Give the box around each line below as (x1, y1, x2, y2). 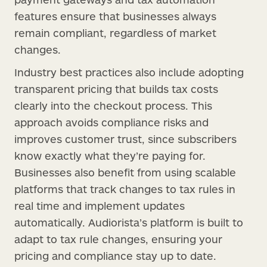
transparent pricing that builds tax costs (14, 82, 218, 95)
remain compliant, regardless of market (14, 26, 216, 39)
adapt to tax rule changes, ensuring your (14, 232, 222, 246)
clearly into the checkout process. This (14, 98, 212, 112)
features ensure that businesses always (14, 9, 216, 23)
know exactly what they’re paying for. (14, 148, 206, 162)
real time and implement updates (14, 198, 185, 212)
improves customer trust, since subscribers (14, 132, 237, 145)
